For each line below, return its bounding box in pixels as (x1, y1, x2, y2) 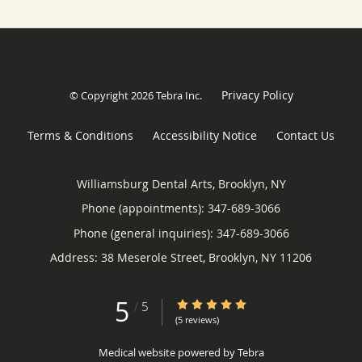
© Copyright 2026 (69, 87, 156, 103)
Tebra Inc (155, 87, 200, 103)
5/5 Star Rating (175, 296, 255, 312)
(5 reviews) (175, 313, 219, 326)
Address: (50, 249, 101, 265)
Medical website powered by (98, 344, 238, 360)
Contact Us (276, 127, 335, 143)
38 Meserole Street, (101, 249, 208, 265)
